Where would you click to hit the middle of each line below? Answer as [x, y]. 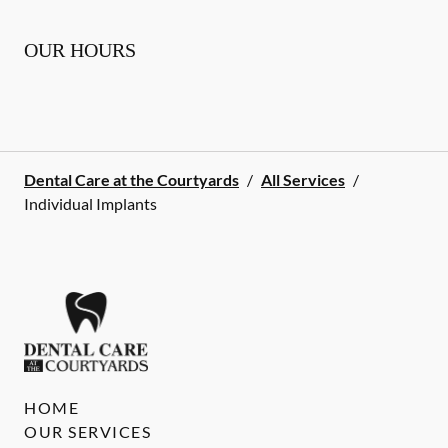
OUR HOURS [80, 50]
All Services [303, 179]
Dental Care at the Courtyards [131, 179]
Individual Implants [90, 203]
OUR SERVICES [87, 431]
